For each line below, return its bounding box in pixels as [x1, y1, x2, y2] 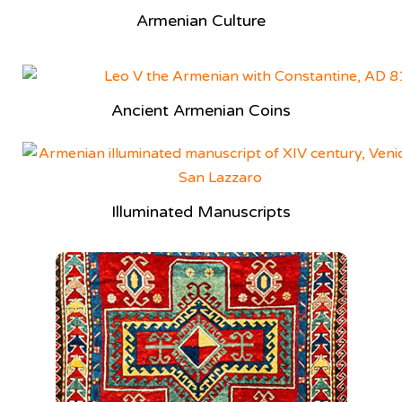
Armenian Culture [136, 10, 266, 31]
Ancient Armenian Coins [111, 100, 291, 121]
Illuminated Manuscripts [111, 202, 291, 223]
